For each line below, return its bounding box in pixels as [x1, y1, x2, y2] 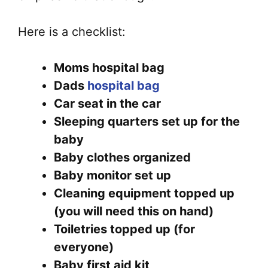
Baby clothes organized [54, 150, 191, 165]
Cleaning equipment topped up [54, 186, 234, 201]
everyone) [54, 240, 114, 255]
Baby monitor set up [54, 168, 171, 183]
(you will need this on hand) [54, 204, 214, 219]
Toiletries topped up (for [54, 222, 195, 237]
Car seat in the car [54, 96, 161, 111]
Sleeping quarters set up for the [54, 114, 240, 129]
